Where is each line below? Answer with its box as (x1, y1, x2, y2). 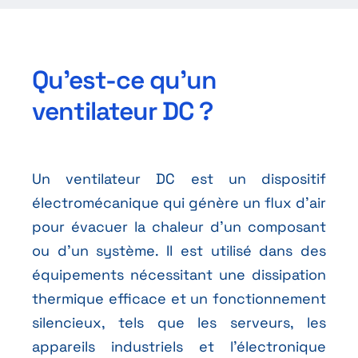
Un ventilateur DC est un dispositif (31, 169, 327, 188)
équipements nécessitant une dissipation (31, 265, 327, 284)
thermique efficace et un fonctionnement (31, 288, 327, 308)
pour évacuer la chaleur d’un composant (31, 217, 327, 236)
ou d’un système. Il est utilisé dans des (31, 241, 327, 260)
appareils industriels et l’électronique (31, 336, 327, 356)
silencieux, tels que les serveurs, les (31, 312, 327, 332)
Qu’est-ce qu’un (31, 63, 217, 96)
